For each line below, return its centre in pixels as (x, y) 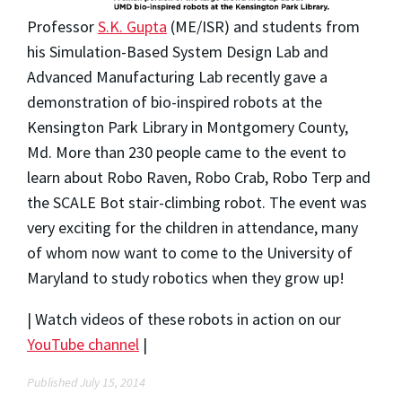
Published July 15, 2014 (86, 383)
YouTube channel (83, 345)
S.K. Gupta (132, 27)
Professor (62, 27)
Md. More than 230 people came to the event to (187, 153)
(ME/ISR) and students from (263, 27)
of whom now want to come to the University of (190, 253)
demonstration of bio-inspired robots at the (175, 102)
